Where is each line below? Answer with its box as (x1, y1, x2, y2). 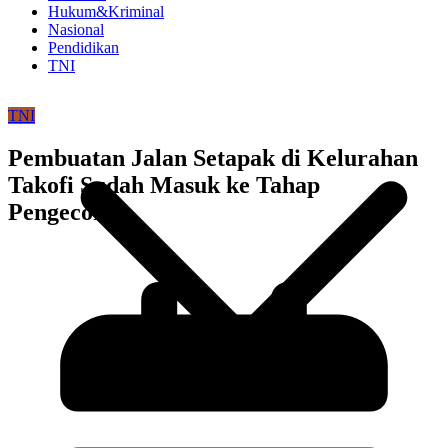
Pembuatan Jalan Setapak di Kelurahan (8, 144, 418, 171)
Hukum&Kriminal (48, 3, 164, 20)
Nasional (48, 21, 104, 38)
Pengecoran (8, 198, 129, 225)
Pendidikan (48, 39, 119, 56)
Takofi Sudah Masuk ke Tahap (8, 171, 320, 198)
